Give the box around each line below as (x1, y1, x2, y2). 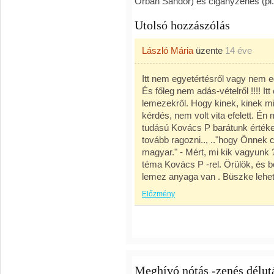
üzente (193, 45, 225, 56)
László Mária (142, 45, 193, 56)
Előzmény (142, 190, 175, 198)
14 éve (225, 45, 252, 56)
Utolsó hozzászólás (135, 18, 230, 32)
